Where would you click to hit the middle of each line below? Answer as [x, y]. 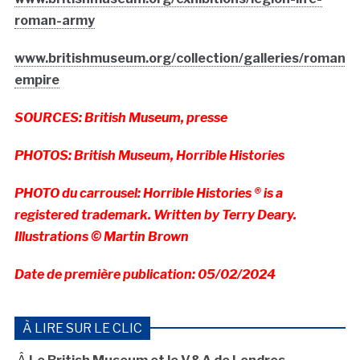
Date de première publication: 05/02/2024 [145, 275]
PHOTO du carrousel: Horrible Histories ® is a [148, 194]
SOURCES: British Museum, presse [121, 118]
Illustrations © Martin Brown [101, 237]
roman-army [54, 21]
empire [37, 80]
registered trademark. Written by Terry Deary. [155, 215]
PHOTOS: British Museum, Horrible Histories [149, 156]
